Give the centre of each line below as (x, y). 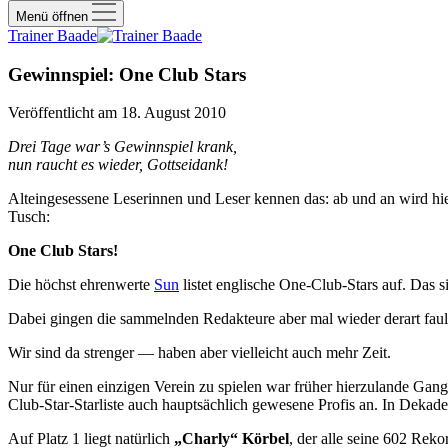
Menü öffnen (54, 16)
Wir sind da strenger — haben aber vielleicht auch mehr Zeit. (199, 353)
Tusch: (29, 217)
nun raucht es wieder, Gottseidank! (118, 165)
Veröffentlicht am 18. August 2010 (117, 113)
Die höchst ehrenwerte (81, 285)
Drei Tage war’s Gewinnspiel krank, (122, 147)
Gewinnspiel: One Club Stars (127, 74)
